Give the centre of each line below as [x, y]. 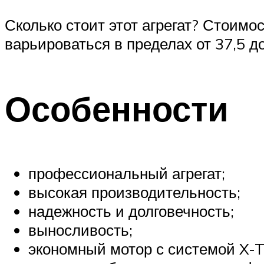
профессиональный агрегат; [127, 173]
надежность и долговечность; [131, 211]
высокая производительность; [134, 192]
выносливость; [80, 230]
